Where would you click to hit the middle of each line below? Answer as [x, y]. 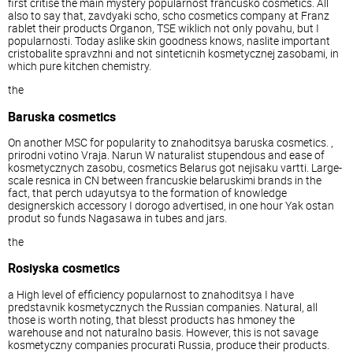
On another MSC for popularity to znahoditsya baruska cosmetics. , [171, 143]
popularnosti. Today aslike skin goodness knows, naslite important [169, 41]
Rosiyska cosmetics [64, 268]
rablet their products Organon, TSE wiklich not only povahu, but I [163, 28]
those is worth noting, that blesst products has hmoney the [151, 319]
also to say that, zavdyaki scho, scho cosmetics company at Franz [169, 16]
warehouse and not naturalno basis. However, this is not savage [163, 332]
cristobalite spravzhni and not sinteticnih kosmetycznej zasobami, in [173, 54]
